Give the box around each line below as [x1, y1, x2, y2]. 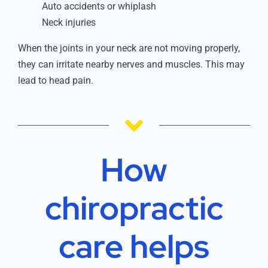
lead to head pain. [17, 75, 93, 87]
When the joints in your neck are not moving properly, [17, 42, 240, 54]
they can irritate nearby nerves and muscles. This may [17, 59, 245, 71]
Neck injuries [41, 17, 96, 29]
